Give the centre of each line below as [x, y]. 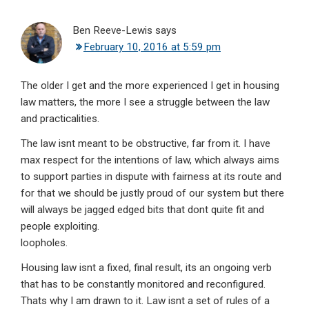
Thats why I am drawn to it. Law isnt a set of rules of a [145, 301]
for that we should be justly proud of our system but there [152, 193]
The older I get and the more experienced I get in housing [150, 86]
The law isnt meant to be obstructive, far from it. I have [146, 144]
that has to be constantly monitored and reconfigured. [143, 285]
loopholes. [44, 243]
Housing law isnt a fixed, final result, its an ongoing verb [146, 268]
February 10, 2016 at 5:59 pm [152, 47]
